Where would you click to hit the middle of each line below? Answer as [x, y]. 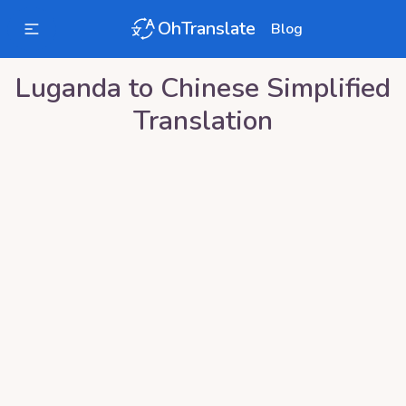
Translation [203, 121]
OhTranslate [207, 29]
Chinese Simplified [275, 88]
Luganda [68, 88]
